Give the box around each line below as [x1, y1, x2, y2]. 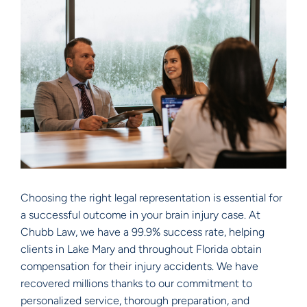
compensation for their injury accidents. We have [21, 259, 258, 273]
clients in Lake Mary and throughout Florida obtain [21, 242, 262, 256]
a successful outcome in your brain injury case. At [21, 208, 260, 221]
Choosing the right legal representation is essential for [21, 191, 282, 204]
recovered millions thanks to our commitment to [21, 276, 252, 290]
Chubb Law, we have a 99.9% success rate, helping [21, 225, 265, 238]
